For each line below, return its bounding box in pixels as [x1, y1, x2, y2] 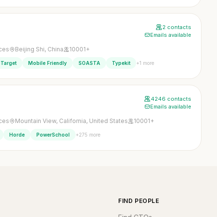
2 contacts [162, 24, 191, 31]
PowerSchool [36, 132, 70, 138]
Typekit [112, 60, 130, 66]
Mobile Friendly [28, 60, 67, 66]
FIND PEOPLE [118, 197, 159, 204]
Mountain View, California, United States [15, 117, 128, 124]
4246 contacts [151, 95, 191, 102]
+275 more [76, 131, 100, 138]
